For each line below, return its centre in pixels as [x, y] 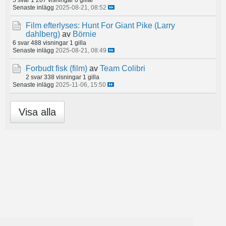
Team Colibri [123, 68]
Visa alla [37, 112]
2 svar [34, 77]
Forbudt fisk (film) [56, 68]
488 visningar [49, 43]
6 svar [21, 43]
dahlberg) [43, 34]
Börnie [84, 34]
